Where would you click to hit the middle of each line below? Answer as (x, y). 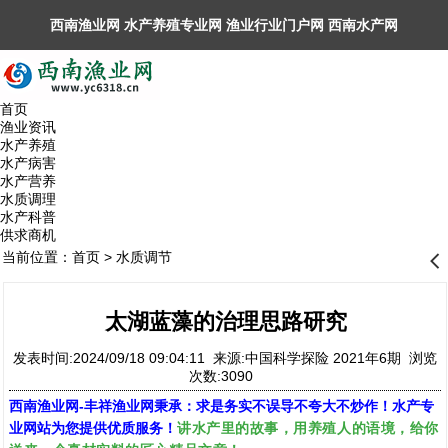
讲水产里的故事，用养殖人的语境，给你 (308, 427)
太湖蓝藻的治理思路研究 (226, 321)
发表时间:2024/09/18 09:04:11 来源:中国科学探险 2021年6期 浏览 (225, 358)
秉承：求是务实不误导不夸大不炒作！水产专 (294, 406)
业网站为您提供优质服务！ (93, 428)
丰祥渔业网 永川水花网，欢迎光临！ (164, 75)
